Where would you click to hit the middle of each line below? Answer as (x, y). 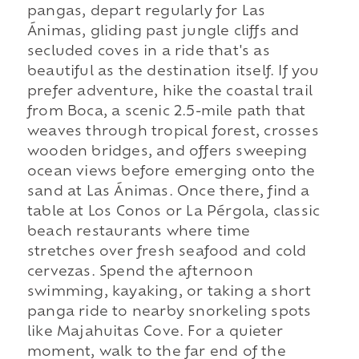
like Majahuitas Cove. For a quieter (155, 333)
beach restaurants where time (139, 233)
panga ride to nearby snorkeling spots (169, 313)
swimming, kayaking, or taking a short (169, 293)
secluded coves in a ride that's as (148, 52)
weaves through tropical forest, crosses (173, 133)
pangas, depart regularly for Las (146, 12)
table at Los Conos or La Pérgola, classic (173, 213)
